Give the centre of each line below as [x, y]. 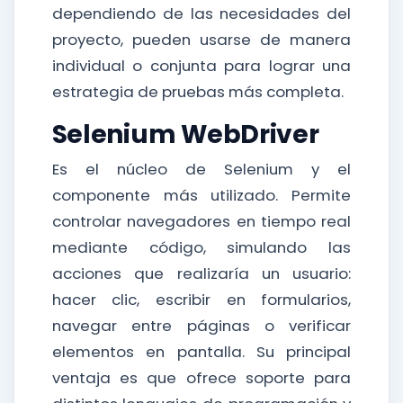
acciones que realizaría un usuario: [201, 273]
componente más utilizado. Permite [201, 195]
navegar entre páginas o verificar [201, 326]
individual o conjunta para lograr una [201, 66]
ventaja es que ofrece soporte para [201, 378]
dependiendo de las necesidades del [201, 13]
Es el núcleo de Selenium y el [201, 169]
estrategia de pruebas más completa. [197, 92]
